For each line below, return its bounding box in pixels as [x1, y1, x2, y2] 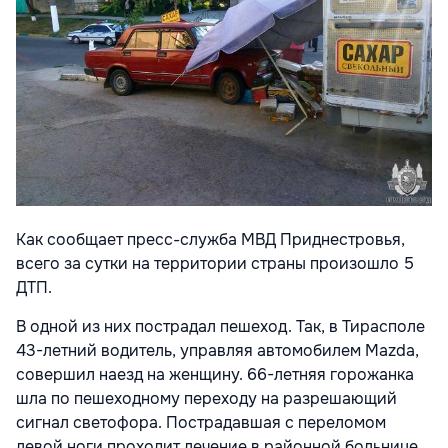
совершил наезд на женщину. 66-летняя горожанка [16, 363, 414, 385]
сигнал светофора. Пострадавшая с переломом [16, 411, 386, 433]
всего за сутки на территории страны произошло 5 [16, 252, 414, 274]
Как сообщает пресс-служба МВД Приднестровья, [16, 228, 405, 250]
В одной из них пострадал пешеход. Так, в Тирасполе [16, 315, 425, 337]
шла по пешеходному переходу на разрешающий [16, 387, 397, 409]
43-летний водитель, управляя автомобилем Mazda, [16, 339, 419, 361]
